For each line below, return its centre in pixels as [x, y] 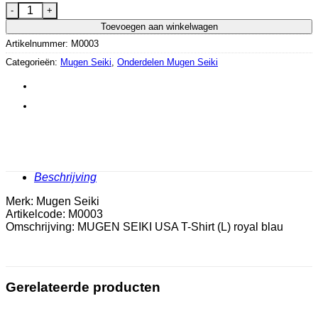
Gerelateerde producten [83, 287]
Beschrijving [65, 177]
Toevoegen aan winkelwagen [159, 26]
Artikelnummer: [38, 43]
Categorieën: [33, 62]
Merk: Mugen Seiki [53, 201]
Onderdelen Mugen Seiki [168, 62]
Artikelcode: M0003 [54, 214]
